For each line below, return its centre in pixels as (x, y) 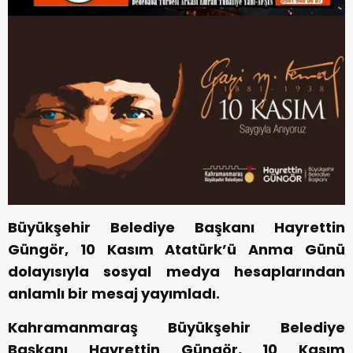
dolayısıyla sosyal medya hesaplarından (176, 271)
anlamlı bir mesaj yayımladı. (114, 293)
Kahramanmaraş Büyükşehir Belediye (176, 327)
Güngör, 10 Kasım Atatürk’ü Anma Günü (176, 249)
